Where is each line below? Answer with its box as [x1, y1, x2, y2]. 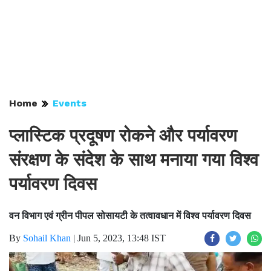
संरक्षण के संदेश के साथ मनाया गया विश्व [9, 149, 258, 170]
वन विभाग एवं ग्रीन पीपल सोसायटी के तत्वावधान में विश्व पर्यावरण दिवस [9, 211, 251, 221]
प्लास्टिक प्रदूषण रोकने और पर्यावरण [9, 125, 237, 146]
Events [53, 97, 87, 109]
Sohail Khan [23, 233, 71, 243]
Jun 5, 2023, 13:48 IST [77, 233, 166, 243]
